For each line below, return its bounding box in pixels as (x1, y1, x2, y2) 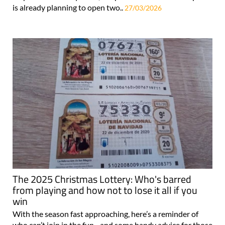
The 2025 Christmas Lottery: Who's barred (13, 171, 191, 187)
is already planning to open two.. (13, 2, 125, 12)
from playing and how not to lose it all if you (13, 182, 197, 198)
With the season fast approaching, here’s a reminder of (13, 209, 198, 219)
